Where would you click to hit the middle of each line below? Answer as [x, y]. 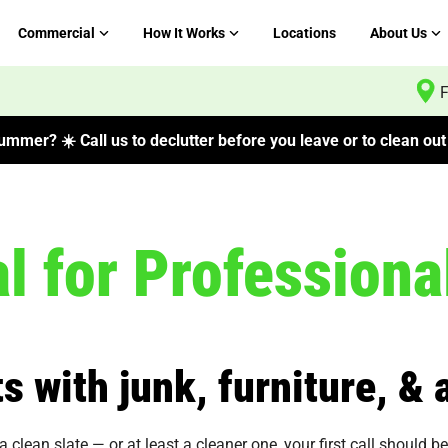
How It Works [184, 33]
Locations [304, 33]
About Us [398, 33]
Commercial [56, 33]
